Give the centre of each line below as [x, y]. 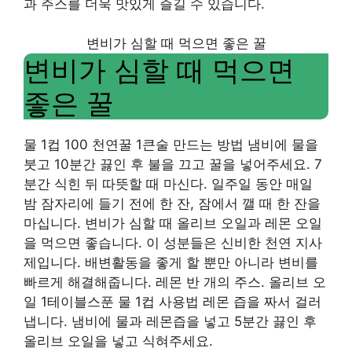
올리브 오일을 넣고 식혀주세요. [118, 341]
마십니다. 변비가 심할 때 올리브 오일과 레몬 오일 [173, 223]
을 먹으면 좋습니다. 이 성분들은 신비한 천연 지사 [173, 243]
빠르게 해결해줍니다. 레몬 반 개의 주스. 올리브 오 [175, 282]
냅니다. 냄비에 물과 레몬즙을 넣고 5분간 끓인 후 [170, 321]
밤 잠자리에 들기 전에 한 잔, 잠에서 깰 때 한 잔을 [172, 203]
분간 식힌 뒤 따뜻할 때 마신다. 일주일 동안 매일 [168, 184]
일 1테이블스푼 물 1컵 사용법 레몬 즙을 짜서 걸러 [172, 302]
